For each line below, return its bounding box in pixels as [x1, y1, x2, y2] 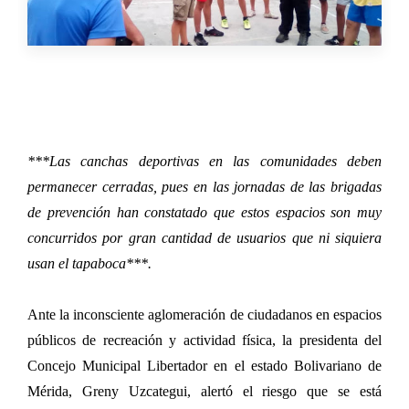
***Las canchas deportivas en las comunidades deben [27, 152, 382, 169]
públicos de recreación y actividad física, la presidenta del [27, 331, 382, 348]
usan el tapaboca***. [27, 255, 152, 271]
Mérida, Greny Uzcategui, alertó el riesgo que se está [27, 383, 382, 399]
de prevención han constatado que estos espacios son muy [27, 204, 382, 220]
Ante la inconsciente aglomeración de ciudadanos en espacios [27, 306, 382, 322]
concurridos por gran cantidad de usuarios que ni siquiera [27, 229, 382, 246]
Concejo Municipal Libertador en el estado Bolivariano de [27, 357, 382, 373]
